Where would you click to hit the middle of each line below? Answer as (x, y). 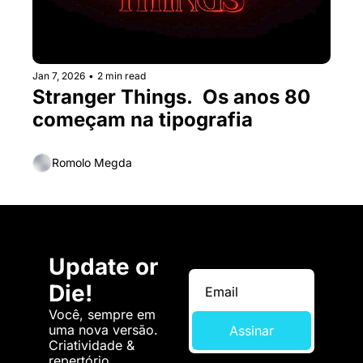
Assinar (252, 330)
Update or (103, 266)
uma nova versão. (103, 329)
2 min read (122, 75)
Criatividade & (92, 345)
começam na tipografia (143, 119)
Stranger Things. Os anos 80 (171, 96)
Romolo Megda (92, 163)
